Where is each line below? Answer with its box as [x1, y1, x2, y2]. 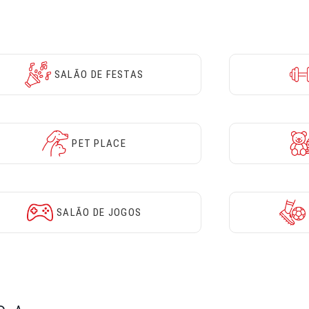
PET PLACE [72, 137, 126, 150]
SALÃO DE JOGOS [56, 206, 142, 219]
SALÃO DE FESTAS [54, 68, 144, 81]
